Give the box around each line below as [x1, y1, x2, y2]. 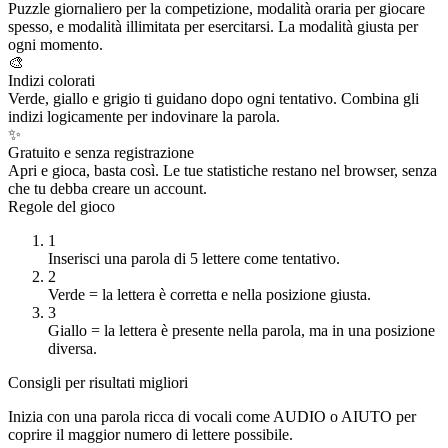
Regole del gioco [8, 197, 115, 215]
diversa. [48, 339, 97, 357]
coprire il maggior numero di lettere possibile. [8, 425, 293, 443]
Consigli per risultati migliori [8, 373, 188, 391]
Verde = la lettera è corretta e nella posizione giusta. [48, 285, 371, 303]
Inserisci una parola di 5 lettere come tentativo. [48, 249, 340, 267]
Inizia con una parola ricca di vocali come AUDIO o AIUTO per [8, 407, 416, 425]
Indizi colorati [8, 71, 95, 89]
